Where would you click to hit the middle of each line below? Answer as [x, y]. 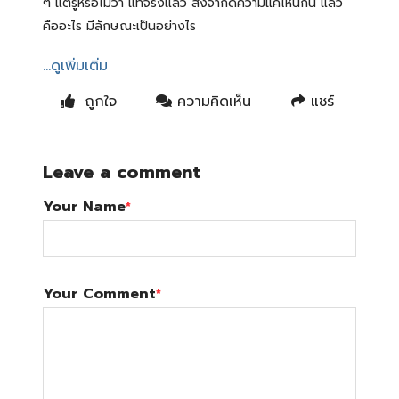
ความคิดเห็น [212, 102]
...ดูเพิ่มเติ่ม [75, 66]
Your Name [84, 207]
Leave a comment [121, 172]
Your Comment [99, 294]
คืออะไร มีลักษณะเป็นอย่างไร [119, 26]
